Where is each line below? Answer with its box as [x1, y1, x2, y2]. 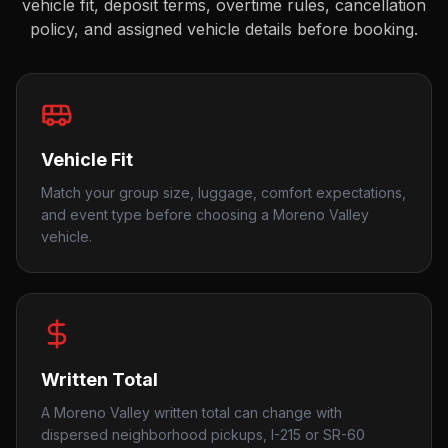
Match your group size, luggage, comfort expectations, [41, 184, 406, 201]
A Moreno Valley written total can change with [41, 404, 342, 421]
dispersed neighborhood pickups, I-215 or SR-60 [41, 426, 365, 443]
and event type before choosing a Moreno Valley [41, 206, 369, 223]
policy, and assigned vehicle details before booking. [30, 19, 418, 39]
